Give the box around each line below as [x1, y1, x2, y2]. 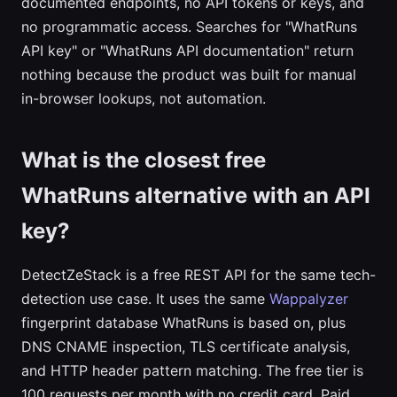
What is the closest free [21, 147, 266, 173]
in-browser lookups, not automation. [21, 90, 266, 107]
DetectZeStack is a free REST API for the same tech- [21, 266, 376, 284]
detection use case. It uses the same [21, 290, 269, 307]
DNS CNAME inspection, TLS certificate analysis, [21, 338, 350, 355]
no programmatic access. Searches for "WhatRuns [21, 18, 357, 35]
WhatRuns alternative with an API [21, 183, 370, 208]
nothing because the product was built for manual [21, 66, 356, 83]
